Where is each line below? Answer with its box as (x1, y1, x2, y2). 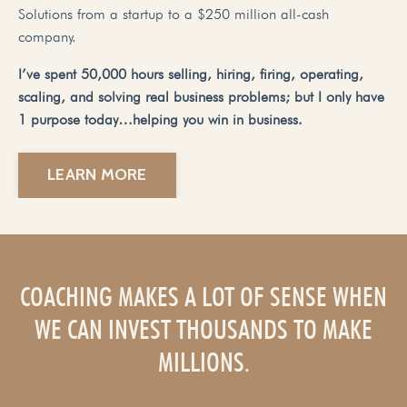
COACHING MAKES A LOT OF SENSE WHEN (20, 279, 387, 313)
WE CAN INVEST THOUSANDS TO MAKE (35, 312, 372, 345)
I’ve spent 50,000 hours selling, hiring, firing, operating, (18, 65, 363, 83)
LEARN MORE (47, 164, 147, 185)
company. (18, 27, 76, 45)
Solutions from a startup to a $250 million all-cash (18, 5, 329, 23)
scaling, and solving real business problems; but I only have (18, 87, 384, 105)
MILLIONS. (157, 344, 250, 378)
